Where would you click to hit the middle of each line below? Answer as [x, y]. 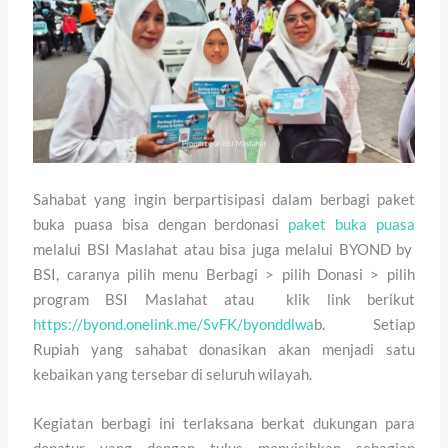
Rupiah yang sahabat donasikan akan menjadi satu [224, 348]
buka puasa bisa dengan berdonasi [161, 223]
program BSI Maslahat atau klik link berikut [224, 298]
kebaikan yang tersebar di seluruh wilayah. [174, 373]
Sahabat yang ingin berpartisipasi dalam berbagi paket [224, 198]
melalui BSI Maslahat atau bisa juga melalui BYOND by [223, 248]
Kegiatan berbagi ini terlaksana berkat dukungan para [224, 422]
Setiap [393, 323]
